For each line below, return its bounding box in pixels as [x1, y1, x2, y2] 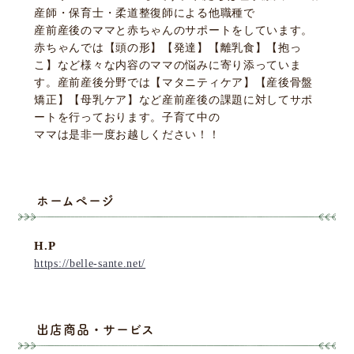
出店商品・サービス [36, 322, 155, 336]
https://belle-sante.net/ [34, 257, 146, 269]
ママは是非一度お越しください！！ [34, 128, 220, 141]
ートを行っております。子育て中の [34, 111, 220, 123]
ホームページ [36, 194, 115, 207]
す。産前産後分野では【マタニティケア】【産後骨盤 [34, 76, 314, 88]
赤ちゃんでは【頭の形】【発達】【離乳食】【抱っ [34, 41, 302, 54]
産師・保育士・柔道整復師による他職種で [34, 6, 255, 19]
